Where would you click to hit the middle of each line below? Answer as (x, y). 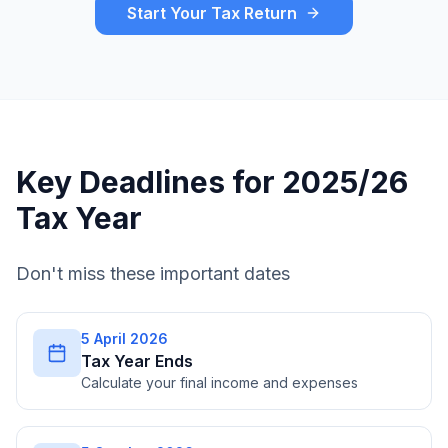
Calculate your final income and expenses (219, 382)
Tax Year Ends (137, 361)
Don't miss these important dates (153, 273)
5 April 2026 (124, 338)
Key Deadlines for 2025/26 (212, 182)
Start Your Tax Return (212, 13)
